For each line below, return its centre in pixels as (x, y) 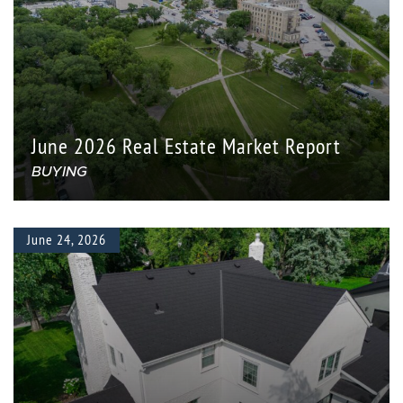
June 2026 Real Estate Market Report (186, 147)
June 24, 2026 (67, 240)
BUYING (59, 171)
